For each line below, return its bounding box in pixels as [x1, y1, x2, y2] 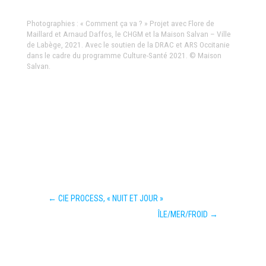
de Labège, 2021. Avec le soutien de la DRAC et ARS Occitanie [26, 40, 230, 50]
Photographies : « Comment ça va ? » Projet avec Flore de [26, 18, 214, 28]
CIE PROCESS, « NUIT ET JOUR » [58, 194, 163, 204]
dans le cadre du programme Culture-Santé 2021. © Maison [26, 50, 221, 61]
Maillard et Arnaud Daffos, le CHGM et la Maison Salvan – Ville [26, 29, 231, 39]
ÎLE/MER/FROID [158, 210, 208, 220]
